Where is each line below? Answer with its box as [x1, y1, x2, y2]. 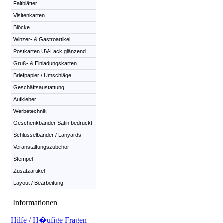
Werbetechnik [13, 108, 47, 114]
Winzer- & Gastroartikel [13, 36, 70, 42]
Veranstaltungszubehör [13, 144, 69, 150]
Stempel [13, 156, 33, 162]
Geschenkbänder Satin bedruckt [13, 120, 92, 126]
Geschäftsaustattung [13, 84, 64, 90]
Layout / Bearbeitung [13, 180, 63, 186]
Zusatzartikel [13, 168, 45, 174]
